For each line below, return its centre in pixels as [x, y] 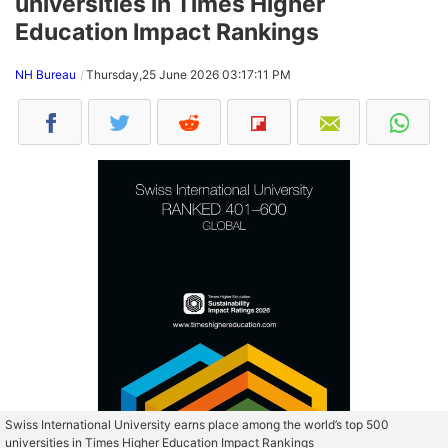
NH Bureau [45, 75]
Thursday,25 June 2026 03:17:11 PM [188, 75]
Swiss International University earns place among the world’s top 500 [197, 425]
